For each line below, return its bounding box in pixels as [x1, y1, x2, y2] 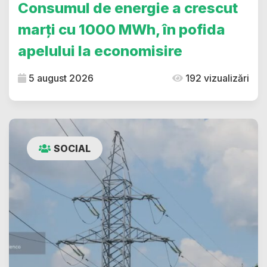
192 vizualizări [183, 72, 249, 85]
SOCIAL [54, 142, 91, 155]
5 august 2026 [26, 72, 94, 85]
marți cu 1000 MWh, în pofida [18, 21, 225, 39]
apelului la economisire [18, 42, 182, 60]
